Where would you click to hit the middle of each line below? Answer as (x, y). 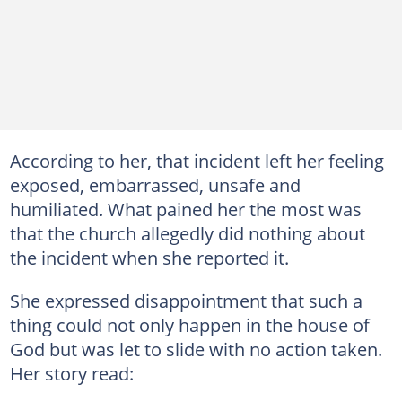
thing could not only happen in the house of (189, 324)
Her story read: (71, 373)
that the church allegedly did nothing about (187, 233)
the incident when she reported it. (149, 257)
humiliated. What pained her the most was (185, 209)
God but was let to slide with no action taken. (196, 349)
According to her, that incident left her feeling (197, 160)
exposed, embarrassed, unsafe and (155, 184)
